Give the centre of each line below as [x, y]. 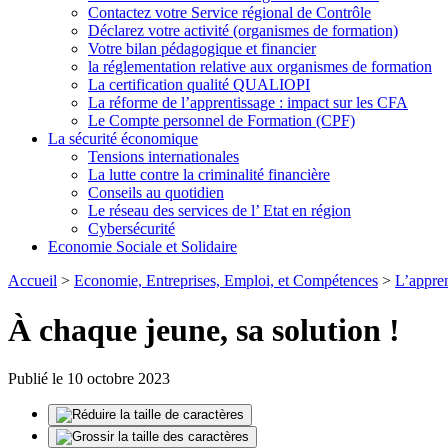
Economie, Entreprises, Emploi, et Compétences [226, 281]
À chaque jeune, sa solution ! [204, 329]
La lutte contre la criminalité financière [209, 175]
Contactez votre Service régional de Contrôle [229, 13]
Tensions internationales [163, 157]
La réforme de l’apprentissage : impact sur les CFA [248, 103]
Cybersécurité [131, 229]
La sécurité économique [123, 139]
